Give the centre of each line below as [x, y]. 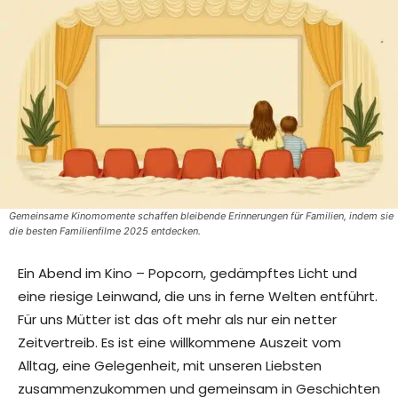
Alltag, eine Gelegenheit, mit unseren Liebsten [170, 366]
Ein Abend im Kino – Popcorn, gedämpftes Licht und [187, 274]
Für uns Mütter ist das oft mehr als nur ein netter [177, 320]
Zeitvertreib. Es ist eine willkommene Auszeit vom [179, 343]
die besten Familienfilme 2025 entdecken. [105, 231]
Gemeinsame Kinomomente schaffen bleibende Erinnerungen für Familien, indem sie [201, 216]
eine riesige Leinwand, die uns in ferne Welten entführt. [198, 297]
